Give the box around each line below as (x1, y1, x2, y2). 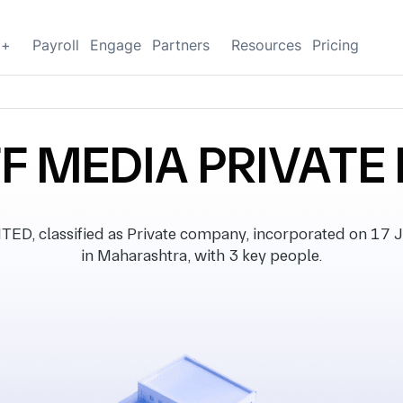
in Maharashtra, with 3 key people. (81, 246, 322, 264)
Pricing (312, 36, 359, 54)
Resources (231, 36, 301, 54)
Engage (90, 36, 141, 54)
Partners (152, 36, 210, 54)
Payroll (32, 36, 79, 54)
